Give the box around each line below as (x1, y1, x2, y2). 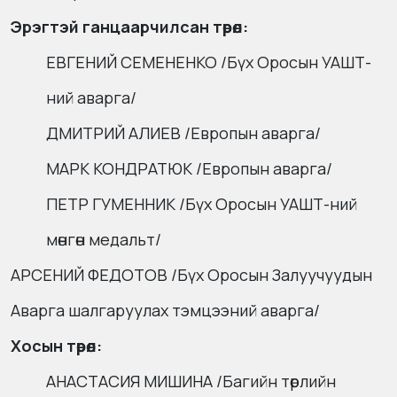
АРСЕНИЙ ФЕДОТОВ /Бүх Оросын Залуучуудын (11, 264, 372, 286)
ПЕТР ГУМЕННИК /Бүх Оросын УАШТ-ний (46, 193, 357, 215)
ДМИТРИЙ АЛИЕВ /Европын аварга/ (46, 122, 321, 144)
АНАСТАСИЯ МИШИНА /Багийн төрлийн (46, 370, 336, 393)
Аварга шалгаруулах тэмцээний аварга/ (11, 300, 320, 322)
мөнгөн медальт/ (46, 229, 161, 251)
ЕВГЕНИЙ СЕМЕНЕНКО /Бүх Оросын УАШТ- (46, 51, 371, 74)
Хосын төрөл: (11, 335, 102, 357)
